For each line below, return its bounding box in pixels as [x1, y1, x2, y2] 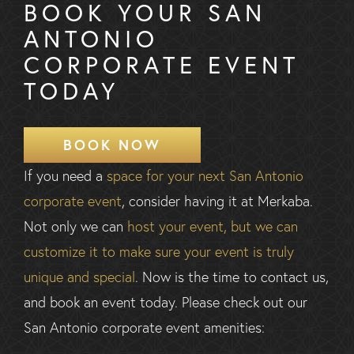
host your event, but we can [127, 217, 298, 236]
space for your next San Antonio [107, 166, 303, 186]
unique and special [24, 267, 135, 287]
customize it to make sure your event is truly [24, 242, 294, 262]
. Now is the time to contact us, [135, 267, 329, 287]
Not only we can [24, 217, 127, 236]
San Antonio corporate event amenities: [24, 318, 265, 337]
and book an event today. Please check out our [24, 292, 307, 312]
